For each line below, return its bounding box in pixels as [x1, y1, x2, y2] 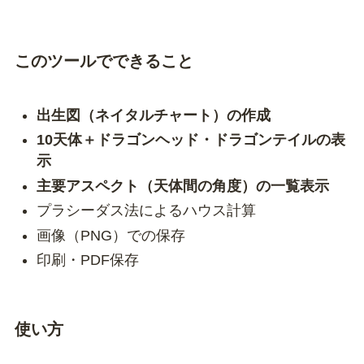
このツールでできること [14, 52, 193, 71]
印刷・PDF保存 [36, 252, 139, 269]
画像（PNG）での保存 [36, 227, 185, 244]
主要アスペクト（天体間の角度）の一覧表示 [36, 177, 329, 194]
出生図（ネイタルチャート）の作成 [36, 106, 271, 123]
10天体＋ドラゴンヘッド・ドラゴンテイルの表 [36, 132, 345, 149]
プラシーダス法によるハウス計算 [36, 202, 256, 219]
